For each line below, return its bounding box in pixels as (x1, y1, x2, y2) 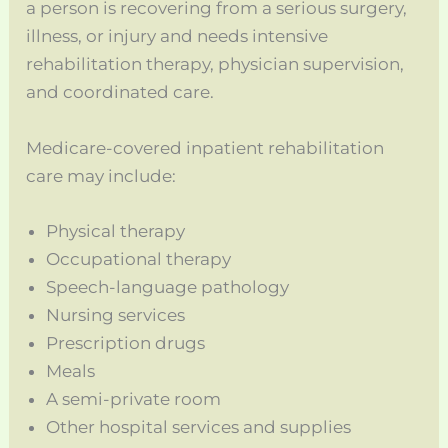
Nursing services (46, 304, 186, 325)
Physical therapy (46, 220, 186, 241)
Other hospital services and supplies (46, 416, 352, 437)
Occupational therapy (46, 248, 232, 269)
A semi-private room (46, 388, 222, 409)
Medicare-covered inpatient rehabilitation (26, 137, 385, 158)
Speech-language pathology (46, 276, 290, 297)
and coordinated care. (26, 82, 215, 103)
